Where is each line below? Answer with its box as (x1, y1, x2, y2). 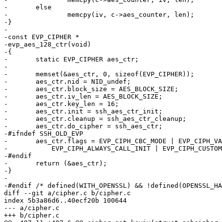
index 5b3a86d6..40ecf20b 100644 (4, 197, 127, 205)
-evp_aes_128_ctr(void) (4, 41, 91, 49)
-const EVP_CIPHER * (4, 33, 79, 41)
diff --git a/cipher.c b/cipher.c (4, 189, 131, 197)
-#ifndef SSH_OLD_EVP (4, 130, 83, 138)
